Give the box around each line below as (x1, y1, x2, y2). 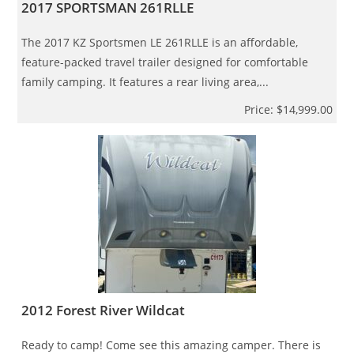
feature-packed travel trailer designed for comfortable (21, 54, 309, 70)
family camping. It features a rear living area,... (21, 73, 269, 89)
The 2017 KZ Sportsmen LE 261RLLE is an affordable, (21, 34, 299, 50)
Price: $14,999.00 (243, 101, 333, 117)
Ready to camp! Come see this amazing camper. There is (21, 337, 322, 352)
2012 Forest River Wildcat (21, 300, 186, 319)
